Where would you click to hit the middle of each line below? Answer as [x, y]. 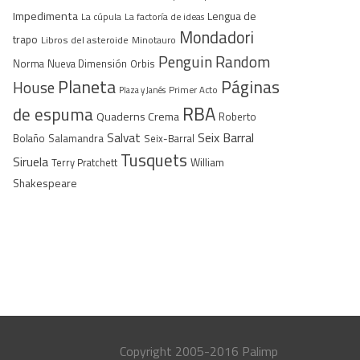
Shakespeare [45, 183]
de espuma [53, 115]
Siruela [31, 162]
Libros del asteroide [85, 40]
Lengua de [232, 16]
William [207, 162]
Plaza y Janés [142, 90]
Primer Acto [193, 90]
